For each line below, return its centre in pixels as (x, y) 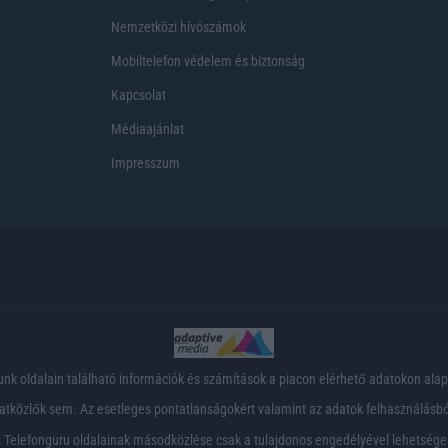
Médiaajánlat (147, 128)
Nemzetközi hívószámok (178, 26)
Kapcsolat (138, 94)
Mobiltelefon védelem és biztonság (208, 60)
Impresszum (145, 162)
